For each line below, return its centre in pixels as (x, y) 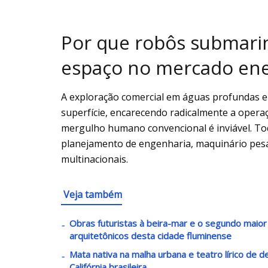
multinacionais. (95, 159)
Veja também (93, 195)
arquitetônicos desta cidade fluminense (150, 236)
